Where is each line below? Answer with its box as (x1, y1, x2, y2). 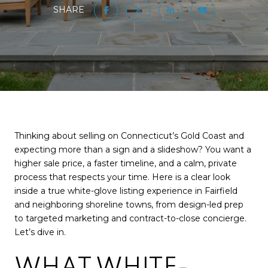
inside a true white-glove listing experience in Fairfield (14, 185, 237, 196)
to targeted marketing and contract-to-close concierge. (14, 213, 246, 224)
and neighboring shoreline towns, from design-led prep (14, 199, 243, 210)
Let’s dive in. (14, 227, 66, 237)
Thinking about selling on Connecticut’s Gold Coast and (14, 130, 244, 141)
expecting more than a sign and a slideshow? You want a (14, 144, 251, 155)
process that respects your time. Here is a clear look (14, 172, 230, 182)
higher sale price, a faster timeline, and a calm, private (14, 158, 237, 169)
